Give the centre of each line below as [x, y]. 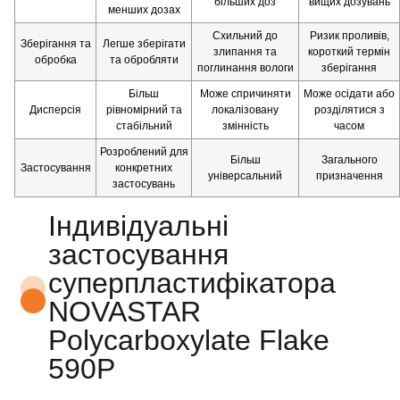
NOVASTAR [125, 311]
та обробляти [144, 59]
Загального [349, 159]
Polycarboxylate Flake [189, 340]
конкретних [144, 167]
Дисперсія [55, 109]
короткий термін [349, 51]
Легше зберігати [144, 43]
